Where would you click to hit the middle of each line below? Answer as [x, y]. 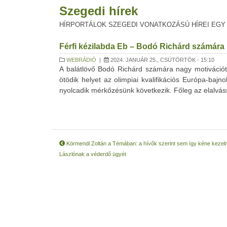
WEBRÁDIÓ [81, 60]
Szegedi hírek [99, 11]
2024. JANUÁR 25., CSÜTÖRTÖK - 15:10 [162, 60]
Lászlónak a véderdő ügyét [93, 154]
